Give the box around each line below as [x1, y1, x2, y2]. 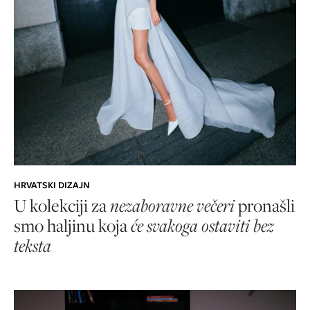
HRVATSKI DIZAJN [14, 179, 90, 192]
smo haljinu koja [14, 214, 131, 237]
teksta [14, 234, 51, 257]
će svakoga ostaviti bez [131, 214, 274, 237]
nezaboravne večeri [110, 194, 235, 217]
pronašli [235, 194, 295, 217]
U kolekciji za [14, 194, 110, 217]
